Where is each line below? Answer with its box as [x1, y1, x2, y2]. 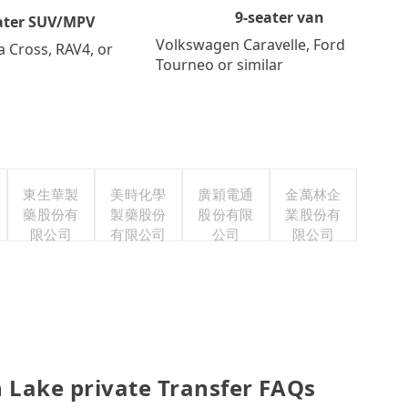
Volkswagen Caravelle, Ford [155, 34, 345, 55]
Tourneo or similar [155, 54, 283, 75]
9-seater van [235, 6, 325, 27]
